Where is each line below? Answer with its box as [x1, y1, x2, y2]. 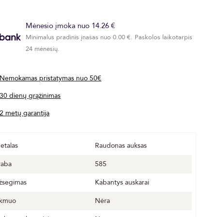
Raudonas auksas [95, 141, 147, 150]
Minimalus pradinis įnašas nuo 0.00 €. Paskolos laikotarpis [26, 33, 193, 42]
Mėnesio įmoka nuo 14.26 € [26, 21, 116, 31]
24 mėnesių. [26, 45, 60, 53]
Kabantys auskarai [95, 178, 150, 187]
